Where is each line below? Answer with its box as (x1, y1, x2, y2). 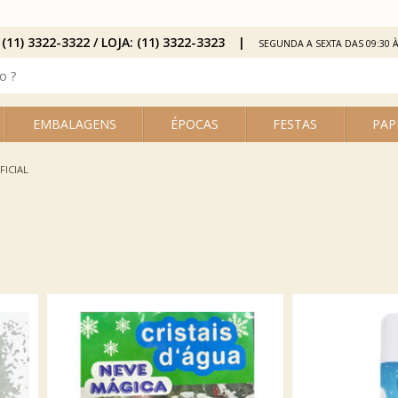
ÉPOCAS (170, 115, 219, 132)
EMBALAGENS (32, 115, 116, 132)
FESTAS (273, 115, 318, 132)
